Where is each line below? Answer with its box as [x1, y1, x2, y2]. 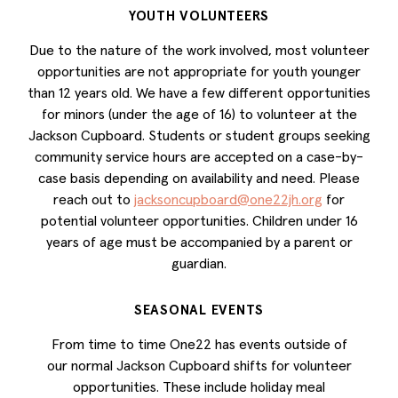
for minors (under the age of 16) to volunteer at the [41, 104, 357, 123]
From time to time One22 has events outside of [51, 334, 347, 353]
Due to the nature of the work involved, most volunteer [28, 40, 370, 59]
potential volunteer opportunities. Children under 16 [40, 211, 358, 229]
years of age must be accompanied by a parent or [45, 232, 353, 251]
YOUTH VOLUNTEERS [128, 6, 270, 24]
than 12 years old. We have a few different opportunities [28, 83, 370, 101]
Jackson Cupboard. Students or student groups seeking [28, 125, 370, 144]
